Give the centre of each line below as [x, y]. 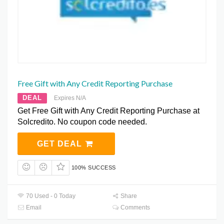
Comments [135, 208]
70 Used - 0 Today [50, 196]
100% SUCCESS [93, 167]
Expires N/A [70, 98]
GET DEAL [60, 143]
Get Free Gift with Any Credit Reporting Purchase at [108, 110]
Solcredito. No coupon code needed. [82, 121]
